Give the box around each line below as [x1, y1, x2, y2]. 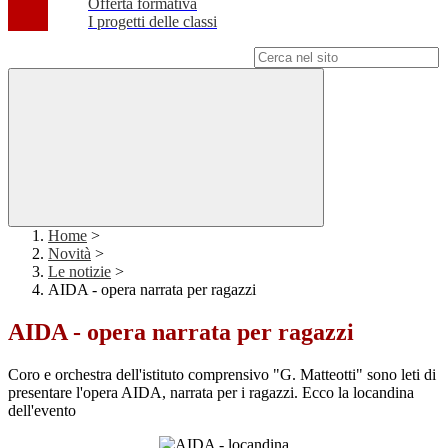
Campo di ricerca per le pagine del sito [8, 48, 250, 66]
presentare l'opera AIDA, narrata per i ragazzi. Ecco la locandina [8, 384, 414, 402]
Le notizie [48, 263, 111, 281]
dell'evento [8, 402, 76, 420]
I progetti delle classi [88, 13, 217, 31]
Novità [48, 245, 91, 263]
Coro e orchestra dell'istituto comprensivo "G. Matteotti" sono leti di [8, 366, 436, 384]
